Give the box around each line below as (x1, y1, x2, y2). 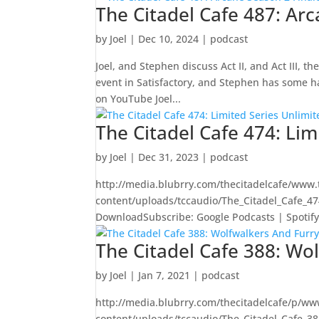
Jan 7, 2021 (138, 268, 191, 282)
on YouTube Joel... (95, 92, 182, 105)
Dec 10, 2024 (138, 32, 199, 46)
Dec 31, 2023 (138, 150, 199, 164)
